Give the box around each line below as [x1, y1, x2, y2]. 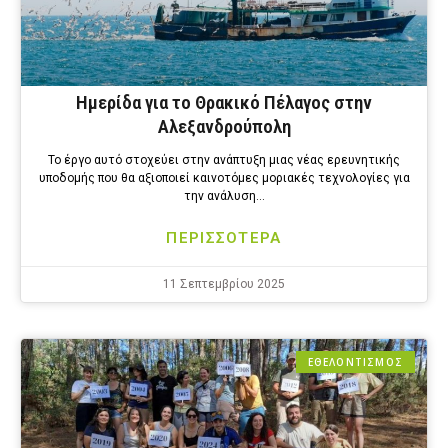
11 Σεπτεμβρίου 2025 [163, 277, 285, 292]
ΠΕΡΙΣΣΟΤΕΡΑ [166, 229, 282, 248]
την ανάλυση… [183, 189, 265, 204]
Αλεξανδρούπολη [157, 115, 291, 139]
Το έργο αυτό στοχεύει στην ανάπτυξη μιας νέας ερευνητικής [48, 153, 400, 168]
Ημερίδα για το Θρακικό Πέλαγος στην [76, 91, 372, 115]
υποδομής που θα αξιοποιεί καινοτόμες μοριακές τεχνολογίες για [38, 171, 410, 186]
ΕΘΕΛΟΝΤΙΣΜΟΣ [307, 355, 403, 370]
